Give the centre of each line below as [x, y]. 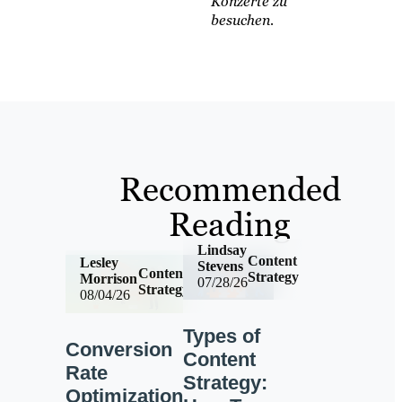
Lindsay [222, 250]
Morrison [108, 278]
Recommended [230, 189]
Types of [221, 336]
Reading [230, 224]
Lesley [99, 262]
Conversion [118, 350]
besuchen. [242, 21]
